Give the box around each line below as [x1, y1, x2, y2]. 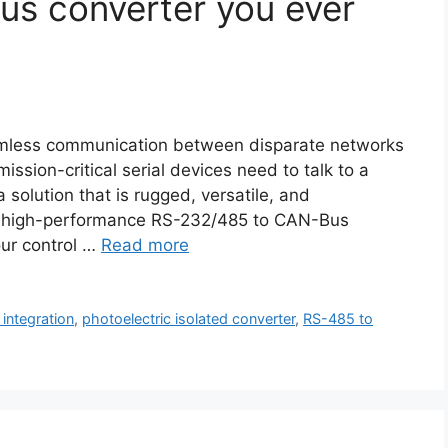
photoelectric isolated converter [82, 309, 296, 327]
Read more [101, 234, 189, 255]
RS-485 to [303, 309, 374, 327]
